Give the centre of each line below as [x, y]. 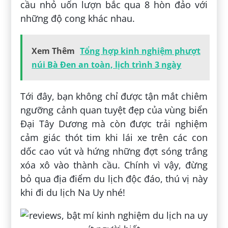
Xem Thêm [53, 51]
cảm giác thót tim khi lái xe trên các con [114, 137]
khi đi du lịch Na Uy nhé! [73, 192]
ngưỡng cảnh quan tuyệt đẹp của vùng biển [114, 110]
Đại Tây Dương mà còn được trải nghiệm [114, 123]
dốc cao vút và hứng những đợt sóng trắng [114, 151]
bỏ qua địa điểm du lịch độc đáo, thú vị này [114, 178]
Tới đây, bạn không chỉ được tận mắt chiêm [114, 96]
